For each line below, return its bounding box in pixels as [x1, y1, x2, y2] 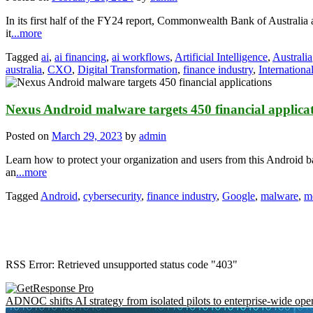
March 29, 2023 [52, 130, 122, 143]
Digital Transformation [78, 63, 177, 75]
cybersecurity [83, 190, 141, 203]
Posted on [6, 130, 52, 143]
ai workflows [112, 50, 170, 63]
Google [222, 190, 255, 203]
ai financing [54, 50, 106, 63]
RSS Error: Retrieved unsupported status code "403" [6, 259, 238, 271]
